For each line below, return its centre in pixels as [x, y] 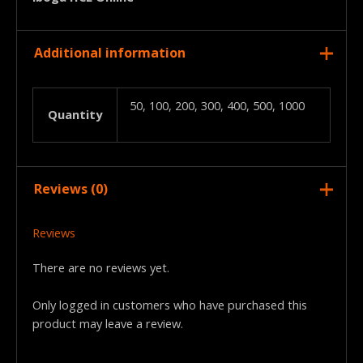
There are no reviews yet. [100, 267]
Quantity [75, 114]
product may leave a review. [107, 323]
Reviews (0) [70, 189]
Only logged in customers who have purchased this [169, 305]
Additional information [109, 53]
